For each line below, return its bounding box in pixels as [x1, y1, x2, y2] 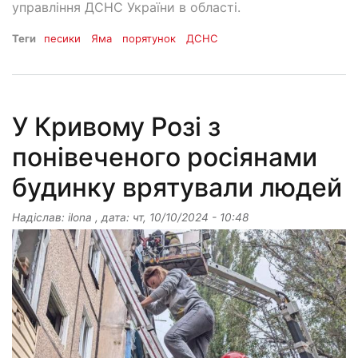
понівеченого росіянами [12, 141, 317, 173]
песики [44, 32, 81, 46]
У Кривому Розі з [12, 111, 221, 143]
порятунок [122, 32, 177, 46]
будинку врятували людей [12, 172, 342, 204]
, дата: [92, 211, 133, 225]
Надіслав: [12, 211, 68, 225]
